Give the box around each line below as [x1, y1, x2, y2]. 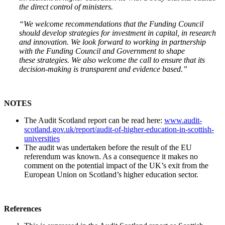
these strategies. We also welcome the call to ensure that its [19, 55, 205, 64]
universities [24, 134, 60, 143]
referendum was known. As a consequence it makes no [24, 152, 198, 161]
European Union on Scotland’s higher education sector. [24, 170, 198, 179]
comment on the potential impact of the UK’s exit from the [24, 161, 208, 170]
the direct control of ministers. [19, 2, 113, 11]
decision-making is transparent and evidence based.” [19, 64, 187, 73]
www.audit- [164, 116, 202, 125]
